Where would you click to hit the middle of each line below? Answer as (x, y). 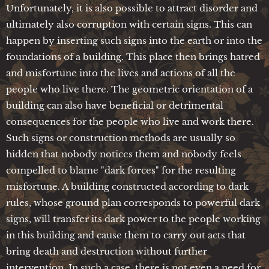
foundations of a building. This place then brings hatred (133, 56)
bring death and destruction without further (107, 251)
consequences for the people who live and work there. (130, 121)
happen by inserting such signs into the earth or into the (134, 40)
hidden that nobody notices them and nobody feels (124, 154)
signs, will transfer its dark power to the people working (133, 219)
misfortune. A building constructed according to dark (127, 186)
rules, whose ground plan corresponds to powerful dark (133, 202)
